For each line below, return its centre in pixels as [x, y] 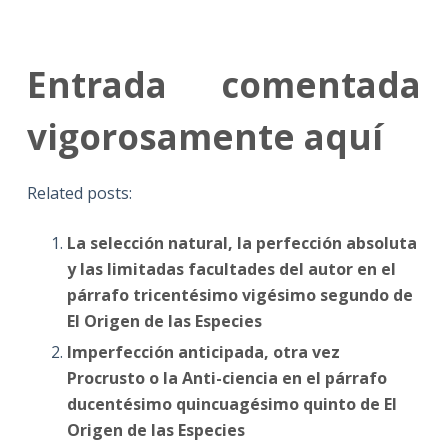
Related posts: [79, 193]
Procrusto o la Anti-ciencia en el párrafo [226, 378]
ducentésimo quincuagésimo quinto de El [231, 404]
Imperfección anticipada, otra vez [203, 352]
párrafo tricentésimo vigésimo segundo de [239, 295]
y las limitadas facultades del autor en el [231, 269]
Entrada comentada [224, 85]
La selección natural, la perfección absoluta [241, 243]
